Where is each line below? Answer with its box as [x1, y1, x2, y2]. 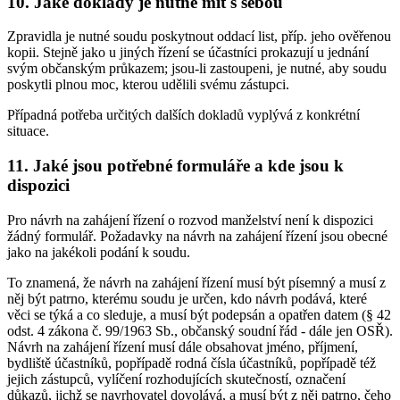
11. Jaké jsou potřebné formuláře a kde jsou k [7, 155, 344, 175]
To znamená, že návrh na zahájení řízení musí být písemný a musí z [7, 274, 386, 290]
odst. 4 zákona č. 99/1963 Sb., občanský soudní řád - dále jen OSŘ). [7, 322, 393, 338]
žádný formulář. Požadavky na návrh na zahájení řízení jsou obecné [7, 228, 387, 244]
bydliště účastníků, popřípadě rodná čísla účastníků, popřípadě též [7, 354, 376, 371]
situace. [7, 123, 49, 139]
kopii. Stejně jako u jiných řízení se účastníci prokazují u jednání [7, 45, 369, 61]
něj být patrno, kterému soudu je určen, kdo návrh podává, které [7, 290, 367, 306]
